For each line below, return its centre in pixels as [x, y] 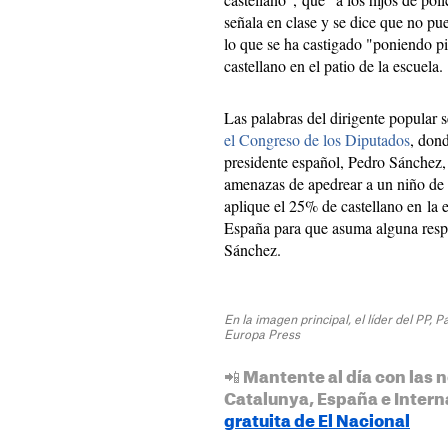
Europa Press [262, 334]
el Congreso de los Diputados [317, 139]
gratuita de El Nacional [317, 421]
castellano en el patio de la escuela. [333, 65]
